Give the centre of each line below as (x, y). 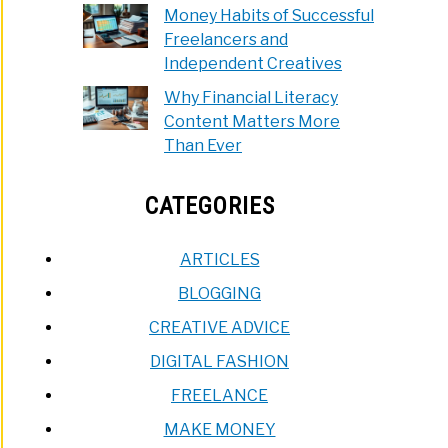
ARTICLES (219, 259)
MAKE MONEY (219, 429)
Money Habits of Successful (269, 15)
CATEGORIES (209, 205)
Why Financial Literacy (251, 97)
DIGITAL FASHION (219, 361)
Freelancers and (226, 39)
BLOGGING (219, 293)
